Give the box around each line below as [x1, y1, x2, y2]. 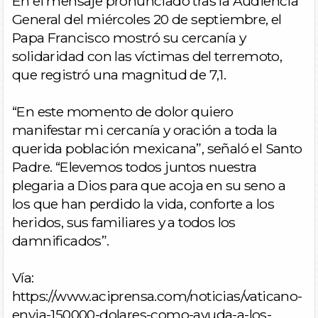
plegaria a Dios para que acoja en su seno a [12, 177, 286, 194]
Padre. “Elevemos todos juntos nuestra [12, 158, 257, 175]
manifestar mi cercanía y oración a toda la [12, 121, 278, 138]
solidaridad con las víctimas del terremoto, [12, 48, 283, 65]
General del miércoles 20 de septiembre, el [12, 11, 282, 28]
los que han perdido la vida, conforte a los [12, 195, 275, 212]
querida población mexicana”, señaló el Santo [12, 140, 302, 157]
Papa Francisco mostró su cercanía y [12, 29, 246, 46]
